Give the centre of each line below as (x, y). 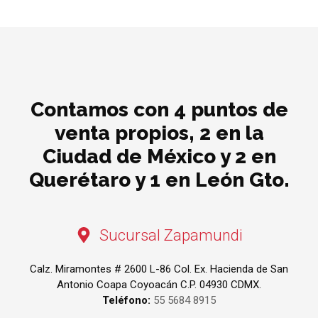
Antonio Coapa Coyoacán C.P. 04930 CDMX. (159, 284)
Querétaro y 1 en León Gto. (159, 180)
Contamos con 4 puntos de (159, 109)
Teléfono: (126, 300)
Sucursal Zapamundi (171, 235)
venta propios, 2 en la (159, 133)
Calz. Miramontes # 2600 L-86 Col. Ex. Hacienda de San (159, 269)
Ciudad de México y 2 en (159, 156)
